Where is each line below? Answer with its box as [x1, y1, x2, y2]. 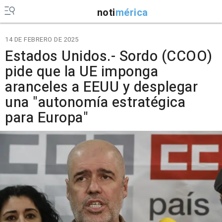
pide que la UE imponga [5, 61, 158, 82]
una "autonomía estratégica [5, 92, 185, 113]
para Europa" [5, 108, 88, 128]
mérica [115, 5, 148, 20]
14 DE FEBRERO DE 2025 [5, 35, 79, 44]
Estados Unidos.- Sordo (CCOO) [5, 46, 213, 67]
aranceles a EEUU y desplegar [5, 77, 198, 98]
